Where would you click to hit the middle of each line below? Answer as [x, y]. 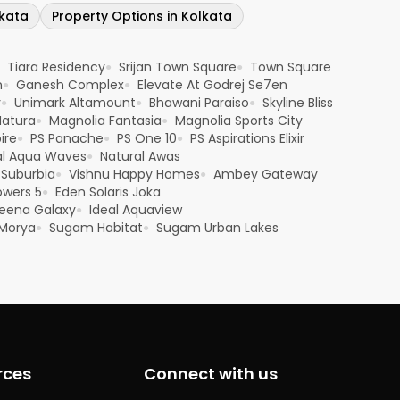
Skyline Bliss [298, 103]
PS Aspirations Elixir [247, 139]
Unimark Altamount [75, 103]
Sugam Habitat [96, 228]
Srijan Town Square [178, 67]
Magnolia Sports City [239, 121]
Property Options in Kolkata [142, 17]
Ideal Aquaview [136, 210]
